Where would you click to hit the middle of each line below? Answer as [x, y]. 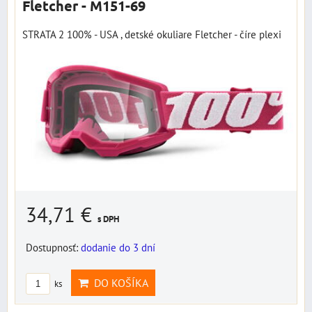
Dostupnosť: [53, 247]
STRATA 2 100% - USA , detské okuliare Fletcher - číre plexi [152, 34]
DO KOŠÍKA [118, 282]
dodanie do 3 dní [118, 247]
